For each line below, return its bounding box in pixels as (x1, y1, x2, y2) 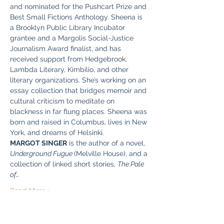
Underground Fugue (10, 149, 74, 157)
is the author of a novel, (67, 139, 147, 147)
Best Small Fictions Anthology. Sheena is (10, 13, 144, 21)
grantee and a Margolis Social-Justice (10, 34, 135, 42)
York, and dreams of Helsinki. (10, 128, 104, 136)
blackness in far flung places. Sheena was (10, 107, 149, 115)
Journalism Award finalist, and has (10, 44, 123, 52)
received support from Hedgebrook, (10, 55, 129, 63)
